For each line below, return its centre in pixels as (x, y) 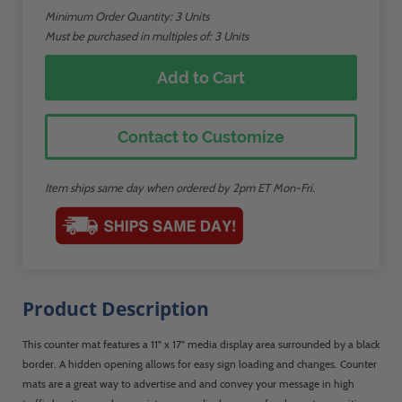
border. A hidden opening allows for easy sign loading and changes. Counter (200, 364)
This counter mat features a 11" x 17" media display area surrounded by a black (201, 344)
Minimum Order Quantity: (110, 16)
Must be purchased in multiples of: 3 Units (147, 36)
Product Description (116, 309)
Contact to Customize (201, 137)
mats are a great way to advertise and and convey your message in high (188, 384)
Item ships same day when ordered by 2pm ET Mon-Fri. (180, 188)
